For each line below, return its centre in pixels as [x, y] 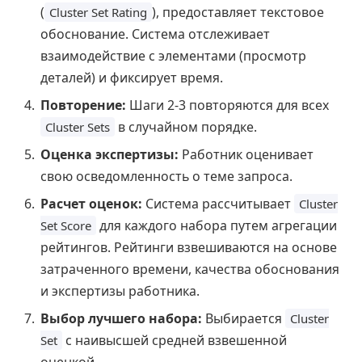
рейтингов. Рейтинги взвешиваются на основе [189, 247]
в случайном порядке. [186, 126]
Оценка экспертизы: [109, 154]
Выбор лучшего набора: [121, 318]
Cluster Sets [78, 126]
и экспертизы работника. [120, 290]
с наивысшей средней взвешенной [175, 340]
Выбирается [244, 318]
